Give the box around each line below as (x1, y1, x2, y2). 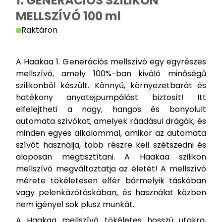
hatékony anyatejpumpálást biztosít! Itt (16, 92, 206, 103)
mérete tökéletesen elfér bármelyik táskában (16, 175, 206, 186)
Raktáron (21, 24, 57, 36)
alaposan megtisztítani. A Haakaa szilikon (16, 151, 206, 163)
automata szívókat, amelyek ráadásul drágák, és (16, 115, 206, 127)
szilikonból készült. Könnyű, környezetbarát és (16, 80, 206, 91)
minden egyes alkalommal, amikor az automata (16, 127, 206, 139)
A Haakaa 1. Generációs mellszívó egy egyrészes (16, 56, 206, 67)
